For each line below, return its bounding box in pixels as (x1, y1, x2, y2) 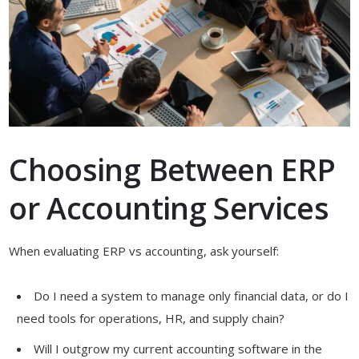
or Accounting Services (9, 187, 329, 228)
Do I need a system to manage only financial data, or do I (34, 287, 349, 304)
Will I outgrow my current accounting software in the (34, 340, 323, 357)
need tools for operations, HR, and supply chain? (17, 309, 285, 326)
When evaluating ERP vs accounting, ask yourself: (9, 242, 280, 259)
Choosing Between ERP (9, 148, 336, 190)
